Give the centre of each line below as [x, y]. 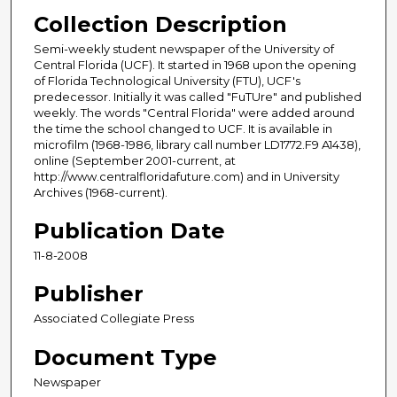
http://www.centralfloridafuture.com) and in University [187, 177]
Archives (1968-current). [101, 193]
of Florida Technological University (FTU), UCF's [167, 81]
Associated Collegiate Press [114, 319]
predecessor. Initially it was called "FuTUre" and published [198, 97]
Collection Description [160, 25]
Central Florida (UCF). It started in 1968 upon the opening [195, 65]
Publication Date [129, 231]
